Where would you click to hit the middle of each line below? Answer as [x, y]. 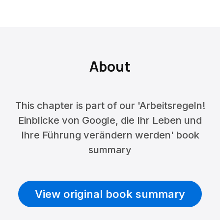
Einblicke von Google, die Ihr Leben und [110, 120]
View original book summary [110, 194]
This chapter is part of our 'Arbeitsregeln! [110, 106]
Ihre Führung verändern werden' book [110, 135]
